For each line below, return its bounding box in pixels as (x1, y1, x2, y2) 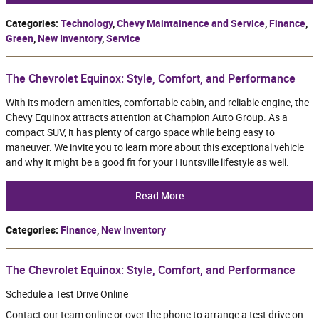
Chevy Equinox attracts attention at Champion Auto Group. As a (6, 112, 288, 124)
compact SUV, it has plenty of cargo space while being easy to (6, 127, 275, 139)
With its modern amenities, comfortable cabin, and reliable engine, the (6, 97, 309, 109)
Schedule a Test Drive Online (6, 288, 128, 300)
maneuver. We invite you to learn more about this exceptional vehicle (6, 142, 304, 154)
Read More (135, 189, 184, 202)
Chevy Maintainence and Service (117, 18, 265, 30)
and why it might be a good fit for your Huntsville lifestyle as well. (6, 157, 289, 169)
